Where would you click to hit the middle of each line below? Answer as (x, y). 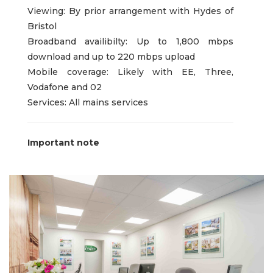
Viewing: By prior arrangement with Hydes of (130, 11)
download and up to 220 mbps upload (111, 56)
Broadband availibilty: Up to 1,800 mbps (130, 41)
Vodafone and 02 (65, 87)
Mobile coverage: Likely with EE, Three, (130, 72)
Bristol (42, 26)
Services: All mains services (88, 102)
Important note (63, 142)
